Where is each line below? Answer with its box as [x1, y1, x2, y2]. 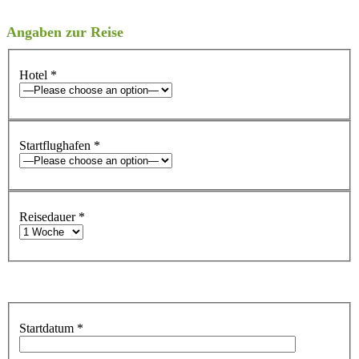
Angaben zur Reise [6, 24, 123, 41]
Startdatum [19, 321, 77, 335]
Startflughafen [19, 139, 94, 153]
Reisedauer [19, 209, 79, 224]
